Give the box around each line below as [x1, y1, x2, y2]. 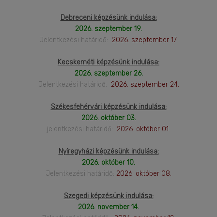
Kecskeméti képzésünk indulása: [58, 58, 159, 66]
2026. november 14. [78, 202, 139, 211]
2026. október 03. [81, 113, 136, 122]
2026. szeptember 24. [108, 80, 179, 89]
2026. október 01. [115, 124, 170, 133]
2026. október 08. [114, 169, 171, 178]
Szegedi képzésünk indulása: [63, 191, 154, 200]
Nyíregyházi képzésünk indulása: [58, 147, 159, 155]
